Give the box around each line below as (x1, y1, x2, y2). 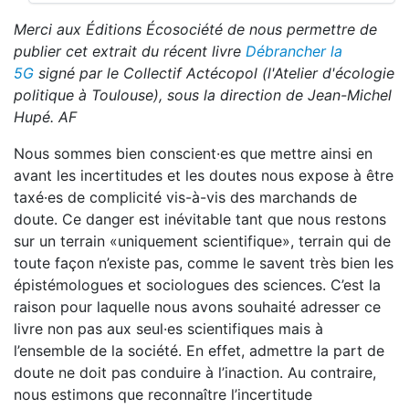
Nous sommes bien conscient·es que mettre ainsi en (14, 144, 372, 163)
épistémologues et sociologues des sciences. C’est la (14, 276, 381, 294)
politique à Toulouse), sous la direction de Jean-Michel (14, 86, 392, 104)
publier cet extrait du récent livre (14, 42, 246, 60)
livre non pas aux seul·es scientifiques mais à (14, 320, 323, 338)
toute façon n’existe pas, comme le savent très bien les (14, 254, 393, 272)
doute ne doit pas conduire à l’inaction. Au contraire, (14, 363, 376, 382)
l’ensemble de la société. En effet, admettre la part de (14, 341, 384, 360)
